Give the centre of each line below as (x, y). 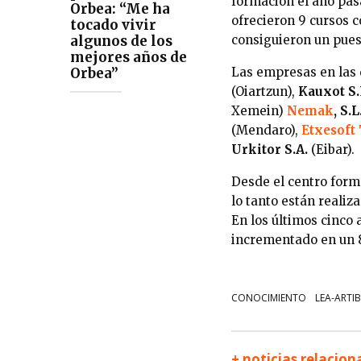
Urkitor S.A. (270, 149)
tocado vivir (113, 25)
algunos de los (121, 41)
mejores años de (129, 58)
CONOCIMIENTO (269, 297)
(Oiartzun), (265, 91)
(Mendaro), (266, 130)
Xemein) (259, 110)
